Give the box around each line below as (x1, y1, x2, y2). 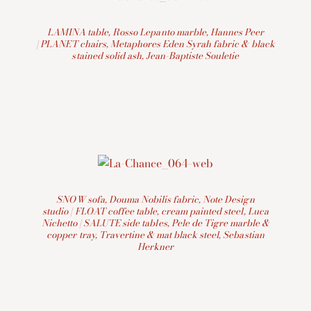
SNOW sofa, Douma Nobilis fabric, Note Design (56, 192, 255, 207)
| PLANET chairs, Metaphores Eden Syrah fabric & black (36, 37, 275, 51)
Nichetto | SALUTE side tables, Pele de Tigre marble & (41, 216, 270, 230)
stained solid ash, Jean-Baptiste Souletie (72, 49, 239, 63)
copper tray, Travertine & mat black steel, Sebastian (47, 228, 264, 242)
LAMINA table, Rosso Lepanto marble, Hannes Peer (47, 25, 264, 40)
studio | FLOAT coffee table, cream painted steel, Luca (42, 204, 269, 219)
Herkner (137, 239, 174, 254)
